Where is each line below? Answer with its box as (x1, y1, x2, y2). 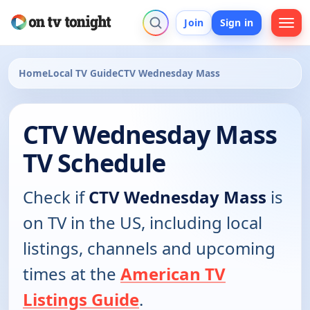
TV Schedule (23, 146, 166, 181)
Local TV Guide (48, 66, 118, 80)
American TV (120, 262, 226, 286)
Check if (23, 185, 89, 209)
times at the (23, 262, 120, 286)
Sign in (220, 15, 253, 29)
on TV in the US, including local (23, 211, 262, 235)
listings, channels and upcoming (23, 237, 275, 260)
